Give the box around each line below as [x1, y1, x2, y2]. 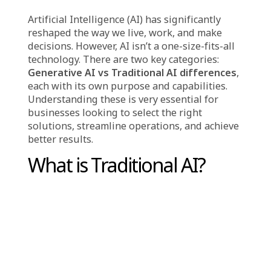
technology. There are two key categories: [31, 238, 244, 255]
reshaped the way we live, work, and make [31, 209, 247, 226]
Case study [27, 154, 83, 169]
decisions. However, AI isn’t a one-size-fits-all [31, 224, 261, 241]
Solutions [102, 154, 149, 169]
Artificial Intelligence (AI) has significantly [31, 194, 246, 211]
